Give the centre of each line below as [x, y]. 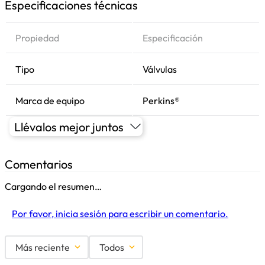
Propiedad [37, 38]
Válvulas [160, 69]
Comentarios [39, 164]
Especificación [173, 38]
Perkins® [161, 101]
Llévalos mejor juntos [69, 127]
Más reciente [43, 247]
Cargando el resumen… [53, 186]
